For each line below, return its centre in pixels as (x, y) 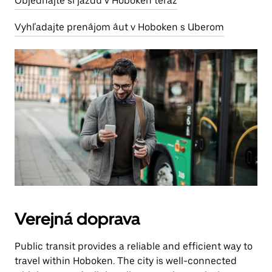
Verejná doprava (77, 219)
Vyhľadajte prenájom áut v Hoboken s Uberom (119, 27)
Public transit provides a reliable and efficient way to (134, 246)
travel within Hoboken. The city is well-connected (126, 261)
